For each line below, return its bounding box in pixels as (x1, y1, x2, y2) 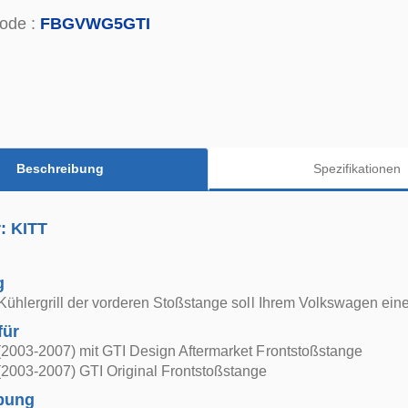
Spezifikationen (312, 160, 401, 176)
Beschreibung (15, 160, 104, 176)
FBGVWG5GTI (40, 15, 150, 33)
